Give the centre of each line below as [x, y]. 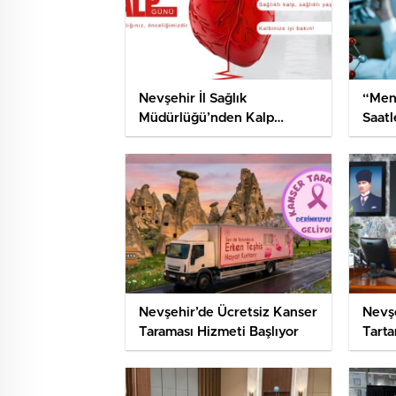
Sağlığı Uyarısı [183, 138]
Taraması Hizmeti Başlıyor [219, 332]
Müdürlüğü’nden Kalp [206, 118]
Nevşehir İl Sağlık [193, 99]
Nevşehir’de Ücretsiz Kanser [228, 313]
